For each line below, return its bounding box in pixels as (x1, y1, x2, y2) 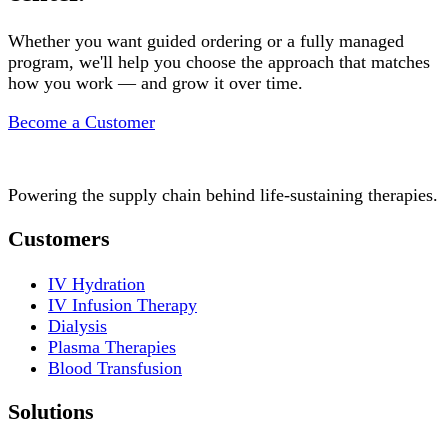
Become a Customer (8, 112, 155, 133)
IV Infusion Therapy (48, 294, 197, 315)
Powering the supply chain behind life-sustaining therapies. (8, 184, 438, 205)
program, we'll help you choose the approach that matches (8, 51, 430, 72)
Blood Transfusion (48, 357, 182, 378)
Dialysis (48, 315, 107, 336)
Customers (8, 227, 110, 252)
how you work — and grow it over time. (8, 72, 303, 93)
